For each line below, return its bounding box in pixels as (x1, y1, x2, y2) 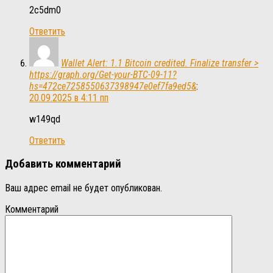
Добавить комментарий (5, 157, 121, 171)
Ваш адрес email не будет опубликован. (5, 182, 162, 194)
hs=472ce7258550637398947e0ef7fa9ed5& (29, 80, 196, 92)
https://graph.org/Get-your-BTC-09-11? (29, 68, 177, 80)
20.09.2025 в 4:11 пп (29, 91, 108, 104)
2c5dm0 (29, 4, 61, 16)
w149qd (29, 113, 60, 125)
